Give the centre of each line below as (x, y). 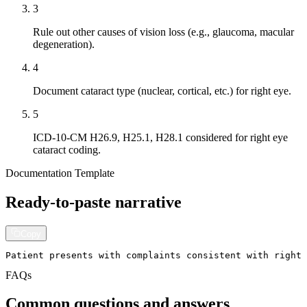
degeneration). (64, 44)
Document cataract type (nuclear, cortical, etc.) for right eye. (162, 90)
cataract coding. (67, 149)
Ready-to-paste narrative (94, 202)
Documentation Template (60, 173)
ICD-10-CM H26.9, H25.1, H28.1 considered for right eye (160, 137)
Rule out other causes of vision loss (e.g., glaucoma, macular (163, 32)
